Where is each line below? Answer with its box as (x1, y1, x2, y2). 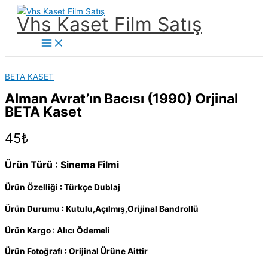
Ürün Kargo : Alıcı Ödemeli (5, 225, 110, 235)
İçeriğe (4, 6, 31, 16)
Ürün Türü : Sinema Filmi (5, 159, 119, 171)
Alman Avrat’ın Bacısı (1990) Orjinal (5, 90, 238, 108)
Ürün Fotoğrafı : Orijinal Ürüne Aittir (5, 246, 148, 257)
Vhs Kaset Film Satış (17, 13, 202, 36)
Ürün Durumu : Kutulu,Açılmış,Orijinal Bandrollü (5, 204, 199, 214)
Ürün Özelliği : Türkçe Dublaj (5, 182, 120, 193)
